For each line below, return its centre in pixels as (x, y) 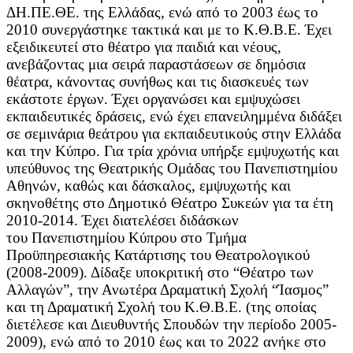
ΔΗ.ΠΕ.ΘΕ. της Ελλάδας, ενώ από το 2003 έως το (162, 12)
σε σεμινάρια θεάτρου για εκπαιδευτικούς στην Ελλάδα (174, 133)
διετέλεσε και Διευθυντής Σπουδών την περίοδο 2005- (171, 324)
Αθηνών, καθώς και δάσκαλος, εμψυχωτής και (149, 185)
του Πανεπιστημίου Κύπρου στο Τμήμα (126, 237)
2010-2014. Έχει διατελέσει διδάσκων (123, 220)
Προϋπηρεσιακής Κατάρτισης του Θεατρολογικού (158, 255)
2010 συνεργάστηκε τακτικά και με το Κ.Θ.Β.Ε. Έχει (169, 29)
